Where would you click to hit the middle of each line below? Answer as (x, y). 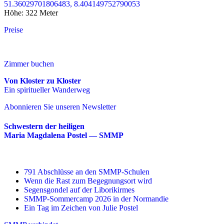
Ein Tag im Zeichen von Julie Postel (81, 208)
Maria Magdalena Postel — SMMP (64, 135)
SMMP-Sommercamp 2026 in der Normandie (96, 199)
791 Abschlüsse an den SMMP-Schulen (87, 172)
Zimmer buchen (29, 63)
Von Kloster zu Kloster (42, 80)
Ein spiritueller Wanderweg (47, 89)
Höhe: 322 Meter (31, 12)
